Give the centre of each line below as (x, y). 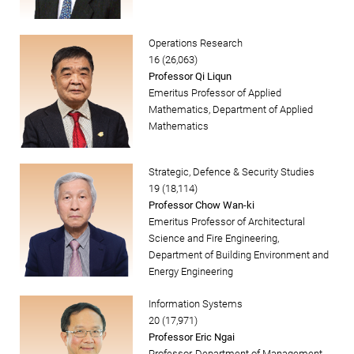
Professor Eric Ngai (192, 337)
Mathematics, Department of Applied (231, 110)
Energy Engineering (191, 272)
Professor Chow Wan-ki (201, 205)
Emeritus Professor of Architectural (227, 222)
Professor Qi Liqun (190, 77)
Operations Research (196, 43)
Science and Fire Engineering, (214, 239)
